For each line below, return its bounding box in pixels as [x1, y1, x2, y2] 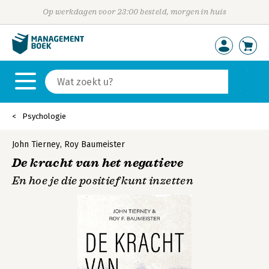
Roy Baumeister [64, 139, 125, 150]
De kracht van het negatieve [12, 156, 184, 171]
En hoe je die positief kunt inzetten [12, 174, 193, 187]
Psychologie [22, 112, 66, 121]
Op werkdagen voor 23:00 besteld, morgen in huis [42, 7, 227, 16]
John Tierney [12, 139, 60, 150]
